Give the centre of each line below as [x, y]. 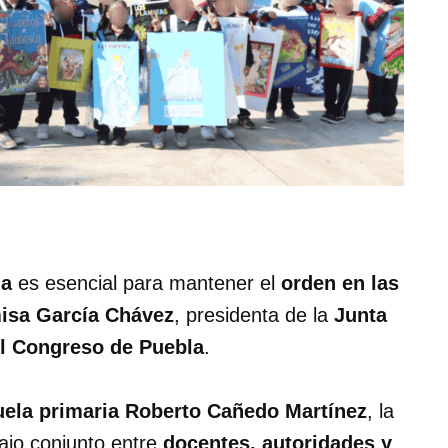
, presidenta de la [254, 315]
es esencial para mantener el [146, 283]
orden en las [340, 283]
